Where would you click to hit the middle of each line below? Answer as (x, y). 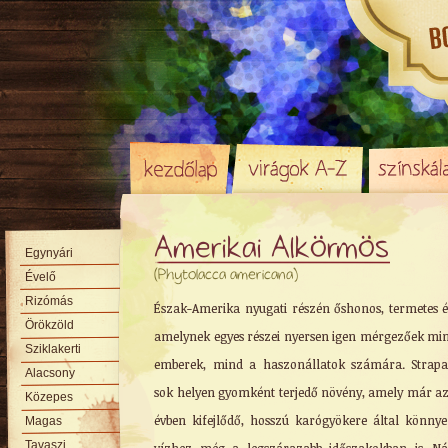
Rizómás (49, 301)
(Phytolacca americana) (226, 275)
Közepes (49, 397)
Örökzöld (50, 325)
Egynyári (49, 253)
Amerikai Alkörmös (272, 249)
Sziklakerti (53, 349)
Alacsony (50, 373)
